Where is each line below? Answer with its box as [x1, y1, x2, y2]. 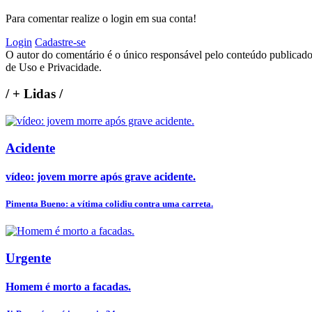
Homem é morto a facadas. [6, 281, 131, 293]
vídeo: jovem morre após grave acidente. [6, 170, 196, 182]
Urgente [6, 250, 51, 265]
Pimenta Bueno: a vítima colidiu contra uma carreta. [6, 198, 213, 210]
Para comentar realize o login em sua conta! [6, 12, 196, 24]
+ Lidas [9, 86, 59, 102]
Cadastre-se [35, 36, 86, 48]
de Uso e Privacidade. [6, 61, 102, 73]
